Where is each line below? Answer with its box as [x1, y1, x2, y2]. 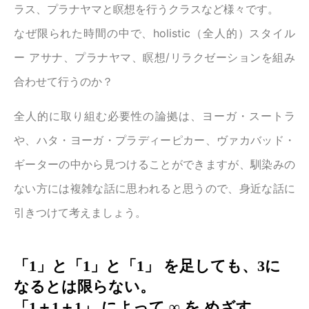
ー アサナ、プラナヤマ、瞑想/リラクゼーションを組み [14, 50, 295, 65]
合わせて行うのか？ [14, 74, 113, 89]
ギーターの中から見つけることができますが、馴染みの [14, 157, 295, 172]
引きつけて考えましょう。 [14, 206, 146, 220]
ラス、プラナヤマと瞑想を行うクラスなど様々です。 [14, 2, 279, 17]
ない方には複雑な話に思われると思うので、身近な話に [14, 181, 295, 196]
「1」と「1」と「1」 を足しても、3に [14, 257, 281, 275]
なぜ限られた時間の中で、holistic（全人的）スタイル [14, 26, 295, 41]
